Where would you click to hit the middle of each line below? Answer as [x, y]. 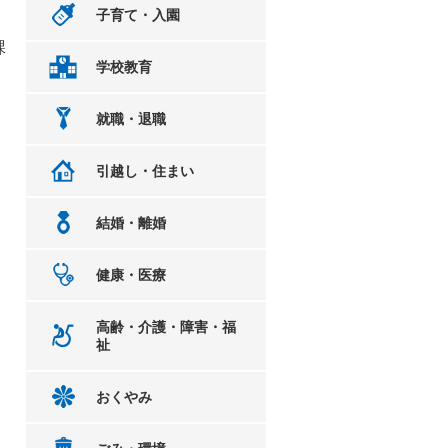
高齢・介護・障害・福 [166, 327]
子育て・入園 [138, 15]
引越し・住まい [145, 171]
